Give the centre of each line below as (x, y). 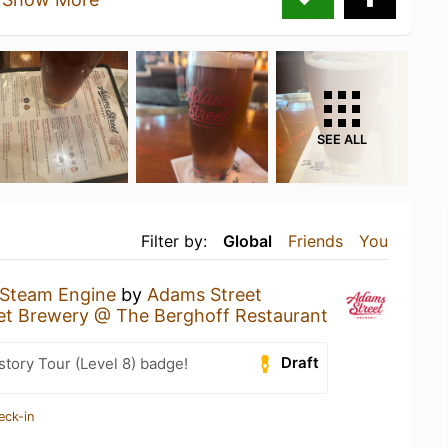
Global (247, 240)
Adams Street (204, 294)
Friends (315, 240)
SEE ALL (342, 139)
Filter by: (174, 240)
